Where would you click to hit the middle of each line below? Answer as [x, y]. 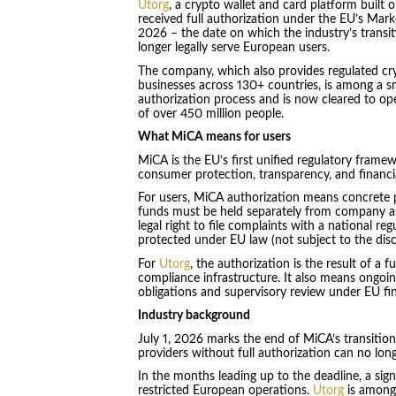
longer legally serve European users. [235, 48]
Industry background [194, 316]
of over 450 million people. [210, 114]
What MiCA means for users [214, 137]
